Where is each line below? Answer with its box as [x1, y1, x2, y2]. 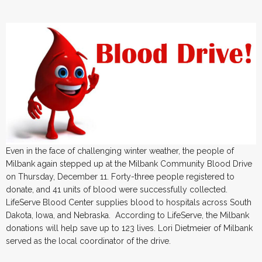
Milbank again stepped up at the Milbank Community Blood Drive [6, 158, 252, 168]
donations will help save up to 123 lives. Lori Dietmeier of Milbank [6, 223, 253, 233]
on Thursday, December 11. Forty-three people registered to [6, 171, 235, 181]
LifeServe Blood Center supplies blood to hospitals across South [6, 197, 251, 207]
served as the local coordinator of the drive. [6, 236, 171, 246]
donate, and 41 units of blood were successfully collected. [6, 184, 227, 194]
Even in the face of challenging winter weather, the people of [6, 146, 234, 156]
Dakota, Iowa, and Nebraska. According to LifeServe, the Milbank [6, 210, 249, 220]
